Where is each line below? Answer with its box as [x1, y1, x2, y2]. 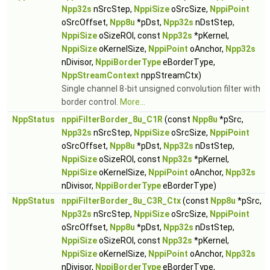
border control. [61, 97, 120, 107]
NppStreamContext [61, 71, 139, 80]
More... [120, 97, 145, 107]
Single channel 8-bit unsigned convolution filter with [61, 84, 260, 93]
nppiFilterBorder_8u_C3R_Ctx [61, 196, 181, 206]
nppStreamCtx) [139, 71, 201, 80]
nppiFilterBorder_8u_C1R [61, 115, 163, 124]
